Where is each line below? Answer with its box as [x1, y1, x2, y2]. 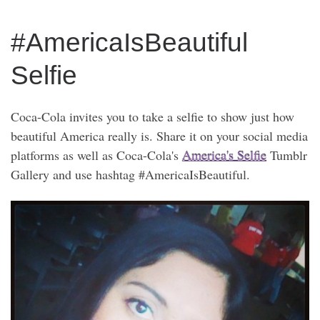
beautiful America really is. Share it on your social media [11, 127, 308, 145]
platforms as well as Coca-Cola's [11, 146, 182, 164]
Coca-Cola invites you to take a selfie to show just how [11, 108, 294, 126]
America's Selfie [182, 146, 266, 164]
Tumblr [266, 146, 307, 164]
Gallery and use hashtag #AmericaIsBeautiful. [11, 166, 254, 184]
